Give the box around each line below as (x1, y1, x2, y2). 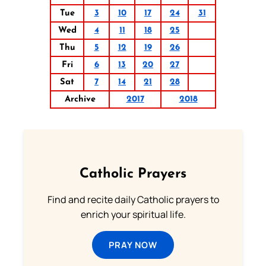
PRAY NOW (109, 238, 157, 251)
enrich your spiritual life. (80, 207, 186, 221)
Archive (64, 94, 96, 104)
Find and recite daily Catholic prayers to (47, 192, 219, 206)
